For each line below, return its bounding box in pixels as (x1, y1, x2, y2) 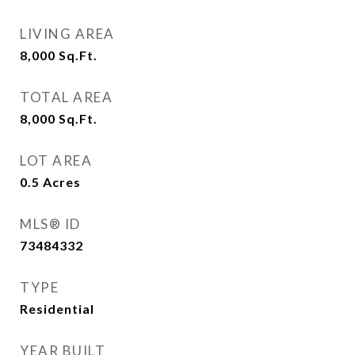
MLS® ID (20, 216, 81, 232)
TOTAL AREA (20, 89, 113, 105)
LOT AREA (20, 152, 92, 169)
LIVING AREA (20, 25, 115, 42)
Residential (20, 301, 94, 316)
